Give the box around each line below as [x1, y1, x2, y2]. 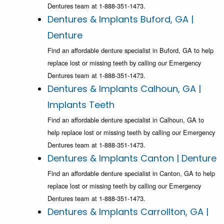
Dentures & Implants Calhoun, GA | [47, 82, 201, 95]
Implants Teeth [47, 98, 114, 111]
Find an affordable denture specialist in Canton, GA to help [47, 168, 215, 178]
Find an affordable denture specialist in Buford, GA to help [47, 45, 213, 55]
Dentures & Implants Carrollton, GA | [47, 205, 208, 218]
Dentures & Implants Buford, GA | [47, 13, 193, 26]
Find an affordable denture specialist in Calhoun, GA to [47, 115, 204, 125]
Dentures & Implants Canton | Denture [47, 152, 216, 165]
